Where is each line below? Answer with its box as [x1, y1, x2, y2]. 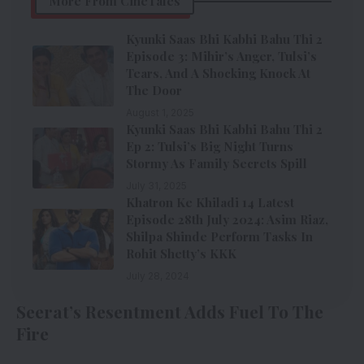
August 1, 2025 [126, 106, 194, 119]
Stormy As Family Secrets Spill [126, 155, 307, 172]
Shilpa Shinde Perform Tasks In [126, 228, 313, 245]
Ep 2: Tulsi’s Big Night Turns [126, 138, 293, 155]
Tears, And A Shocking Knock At [126, 65, 310, 82]
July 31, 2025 [126, 180, 187, 193]
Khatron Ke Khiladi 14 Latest [126, 194, 294, 211]
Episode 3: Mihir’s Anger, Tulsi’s [126, 48, 317, 65]
